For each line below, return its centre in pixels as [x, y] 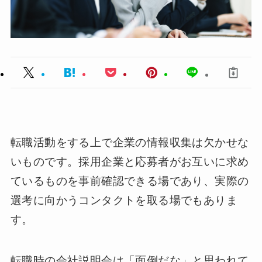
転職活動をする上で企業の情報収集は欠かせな [130, 142]
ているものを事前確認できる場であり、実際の [130, 181]
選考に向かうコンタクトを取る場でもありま [124, 200]
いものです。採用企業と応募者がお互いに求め [130, 161]
